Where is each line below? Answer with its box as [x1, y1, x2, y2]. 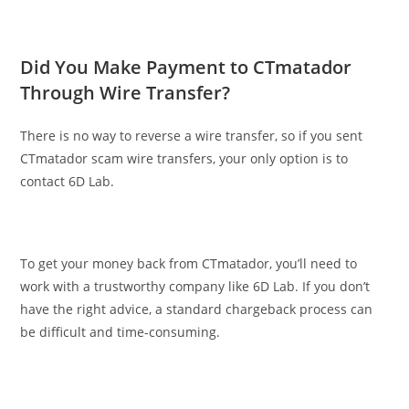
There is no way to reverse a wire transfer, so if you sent [20, 126, 363, 144]
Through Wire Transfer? [20, 79, 231, 105]
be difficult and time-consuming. [20, 322, 221, 341]
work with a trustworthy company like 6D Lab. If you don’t [20, 277, 371, 295]
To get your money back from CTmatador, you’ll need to [20, 254, 358, 272]
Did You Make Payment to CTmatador [20, 54, 352, 79]
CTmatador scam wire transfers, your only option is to [20, 149, 349, 167]
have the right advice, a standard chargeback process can [20, 299, 373, 318]
